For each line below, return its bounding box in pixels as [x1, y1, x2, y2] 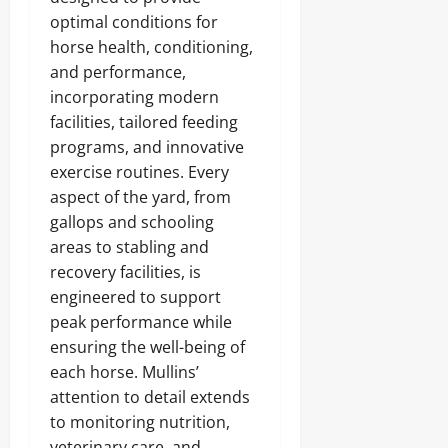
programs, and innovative [50, 136, 244, 158]
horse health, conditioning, [50, 36, 253, 58]
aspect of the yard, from [50, 186, 231, 208]
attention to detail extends [50, 386, 250, 408]
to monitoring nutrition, [50, 411, 230, 433]
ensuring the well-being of [50, 336, 245, 358]
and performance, [50, 61, 186, 83]
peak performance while [50, 311, 232, 333]
